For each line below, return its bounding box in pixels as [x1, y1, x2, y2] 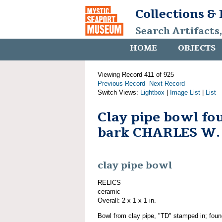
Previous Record [98, 80, 145, 87]
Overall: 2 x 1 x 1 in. [98, 196, 156, 204]
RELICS [98, 178, 121, 186]
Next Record [149, 80, 185, 87]
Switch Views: [98, 89, 140, 96]
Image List [170, 89, 200, 96]
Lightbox [140, 89, 165, 96]
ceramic [98, 187, 120, 195]
